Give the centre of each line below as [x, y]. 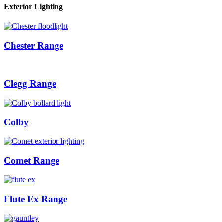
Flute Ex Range [36, 199]
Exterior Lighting [33, 6]
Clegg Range [30, 84]
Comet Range [32, 161]
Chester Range [34, 45]
